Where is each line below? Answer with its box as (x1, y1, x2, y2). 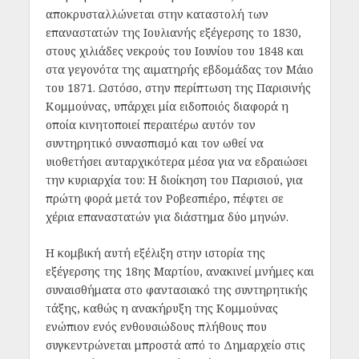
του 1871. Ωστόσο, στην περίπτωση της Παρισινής (45, 79, 311, 95)
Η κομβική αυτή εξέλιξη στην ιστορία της (45, 245, 265, 261)
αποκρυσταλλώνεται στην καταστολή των (45, 6, 268, 22)
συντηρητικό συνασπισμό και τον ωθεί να (45, 135, 264, 151)
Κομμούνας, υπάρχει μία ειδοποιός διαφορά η (45, 98, 288, 114)
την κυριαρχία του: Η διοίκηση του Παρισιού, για (45, 171, 303, 188)
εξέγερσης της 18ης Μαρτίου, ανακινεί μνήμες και (45, 264, 314, 280)
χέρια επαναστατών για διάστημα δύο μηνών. (45, 208, 292, 224)
